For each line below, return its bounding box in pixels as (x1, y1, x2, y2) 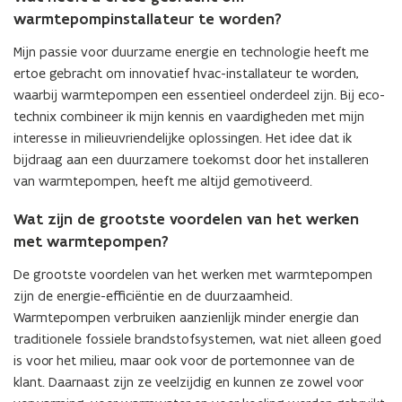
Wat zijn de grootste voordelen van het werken (13, 209, 359, 229)
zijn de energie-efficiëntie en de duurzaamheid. (13, 287, 293, 304)
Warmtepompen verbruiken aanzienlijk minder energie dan (13, 309, 359, 326)
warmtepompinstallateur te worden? (13, 9, 282, 29)
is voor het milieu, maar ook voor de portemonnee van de (13, 352, 354, 369)
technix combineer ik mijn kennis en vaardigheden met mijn (13, 108, 364, 125)
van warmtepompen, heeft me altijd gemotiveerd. (13, 172, 312, 189)
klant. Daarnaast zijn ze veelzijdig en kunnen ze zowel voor (13, 373, 363, 390)
